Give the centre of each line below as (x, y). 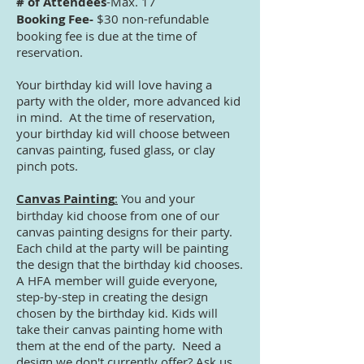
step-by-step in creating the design (112, 297)
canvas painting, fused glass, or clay (116, 149)
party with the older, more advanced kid (128, 101)
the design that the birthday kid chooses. (130, 264)
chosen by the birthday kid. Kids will (117, 313)
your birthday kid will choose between (123, 133)
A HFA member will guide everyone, (117, 280)
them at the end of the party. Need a (119, 345)
